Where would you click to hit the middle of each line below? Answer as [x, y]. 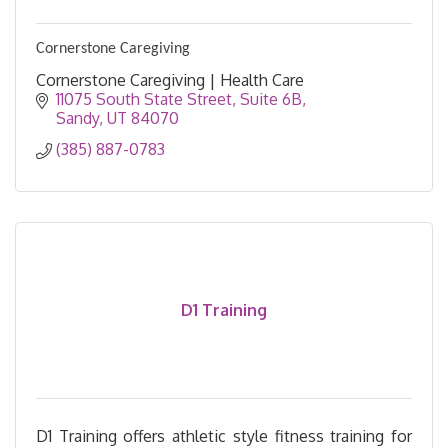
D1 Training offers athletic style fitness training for [224, 435]
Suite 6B [271, 98]
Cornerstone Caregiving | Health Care [170, 79]
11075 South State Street [144, 98]
